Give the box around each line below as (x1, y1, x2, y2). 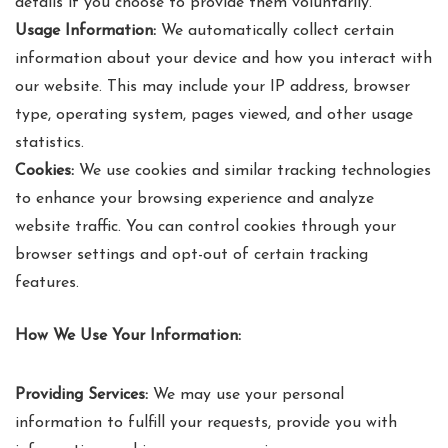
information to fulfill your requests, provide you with (15, 415, 397, 431)
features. (15, 275, 79, 291)
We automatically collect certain (156, 23, 394, 39)
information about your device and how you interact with (15, 51, 432, 67)
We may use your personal (148, 387, 344, 403)
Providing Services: (15, 387, 148, 403)
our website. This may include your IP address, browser (15, 79, 410, 95)
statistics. (15, 135, 84, 151)
